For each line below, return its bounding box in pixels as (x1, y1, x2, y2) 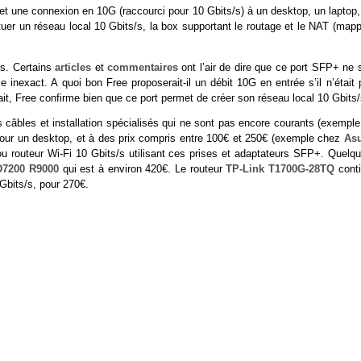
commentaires (106, 60, 178, 73)
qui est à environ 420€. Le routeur (58, 163, 226, 176)
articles (55, 60, 92, 73)
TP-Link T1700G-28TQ (226, 163, 334, 176)
